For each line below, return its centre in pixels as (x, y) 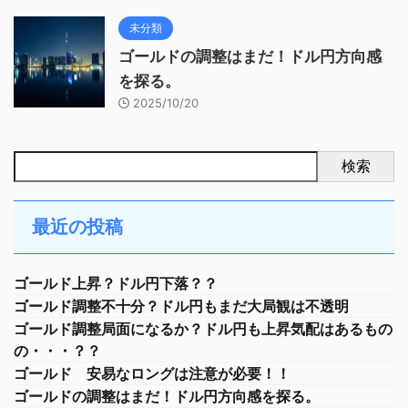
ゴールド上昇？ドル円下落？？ (116, 283)
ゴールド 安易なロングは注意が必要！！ (152, 373)
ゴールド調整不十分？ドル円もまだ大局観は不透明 (181, 306)
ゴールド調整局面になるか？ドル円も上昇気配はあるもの (203, 328)
